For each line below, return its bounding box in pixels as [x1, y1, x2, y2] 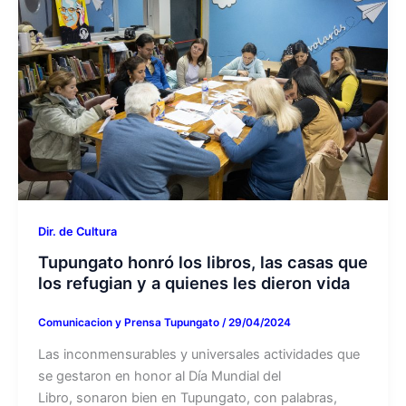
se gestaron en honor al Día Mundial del [37, 368, 281, 385]
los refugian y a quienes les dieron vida [37, 273, 350, 294]
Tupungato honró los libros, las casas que [37, 252, 368, 273]
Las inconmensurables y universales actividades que [37, 346, 360, 363]
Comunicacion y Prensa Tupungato [37, 316, 222, 330]
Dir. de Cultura [37, 224, 117, 238]
